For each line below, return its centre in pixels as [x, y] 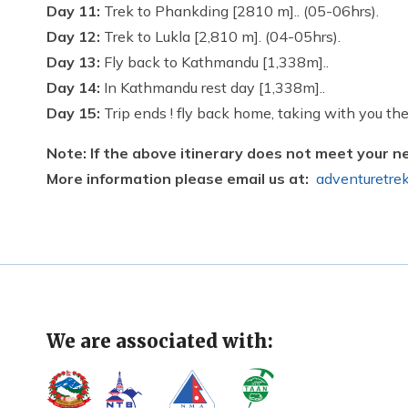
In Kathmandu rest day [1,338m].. [214, 87]
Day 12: [73, 36]
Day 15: [73, 113]
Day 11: [73, 11]
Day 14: [73, 87]
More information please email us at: [181, 178]
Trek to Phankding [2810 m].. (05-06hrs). [240, 11]
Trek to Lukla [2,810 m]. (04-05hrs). [220, 36]
